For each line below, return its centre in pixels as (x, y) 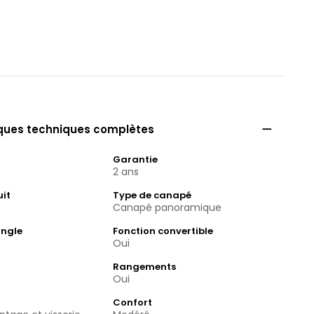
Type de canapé (152, 196)
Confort (132, 303)
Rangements (144, 267)
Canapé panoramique (167, 208)
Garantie (135, 160)
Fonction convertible (163, 231)
